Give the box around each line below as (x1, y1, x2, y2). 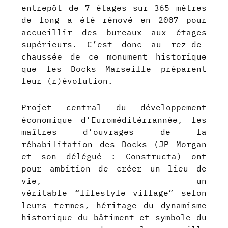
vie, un (21, 176, 207, 186)
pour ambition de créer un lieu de (21, 163, 207, 174)
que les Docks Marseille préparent (21, 64, 207, 74)
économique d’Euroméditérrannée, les (21, 115, 207, 125)
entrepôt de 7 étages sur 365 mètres (21, 3, 207, 13)
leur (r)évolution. (21, 76, 113, 87)
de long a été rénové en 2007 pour (21, 15, 207, 25)
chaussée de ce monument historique (21, 51, 207, 62)
